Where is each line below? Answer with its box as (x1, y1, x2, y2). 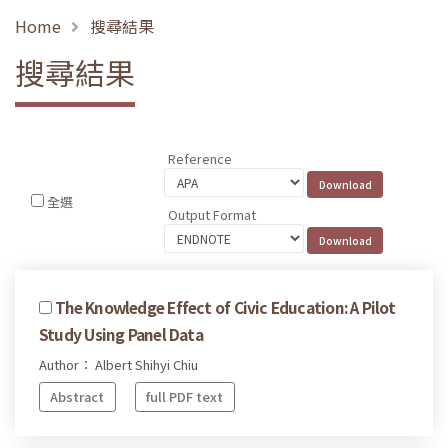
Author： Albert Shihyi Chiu (39, 354, 198, 374)
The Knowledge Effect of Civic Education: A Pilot (55, 295, 395, 318)
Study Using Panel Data (39, 322, 203, 345)
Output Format (168, 204, 257, 224)
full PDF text (146, 387, 224, 407)
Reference (168, 149, 233, 169)
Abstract (50, 387, 105, 407)
